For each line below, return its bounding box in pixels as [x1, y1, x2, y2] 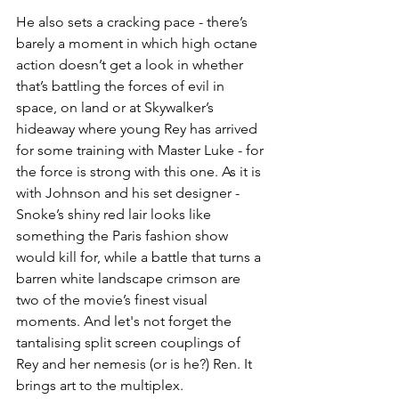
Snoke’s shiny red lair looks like [16, 206, 215, 224]
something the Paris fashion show [16, 227, 232, 245]
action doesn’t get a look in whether [16, 56, 247, 74]
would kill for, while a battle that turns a [16, 248, 265, 266]
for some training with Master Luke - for [16, 142, 267, 159]
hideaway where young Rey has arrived [16, 120, 261, 138]
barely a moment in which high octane [16, 35, 261, 53]
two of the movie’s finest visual [16, 291, 211, 309]
